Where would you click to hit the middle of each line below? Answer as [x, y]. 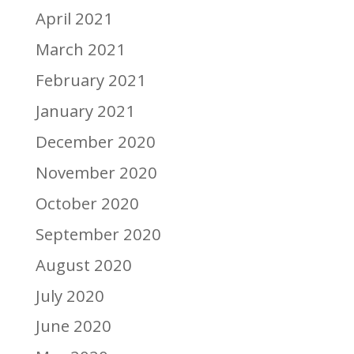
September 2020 [98, 233]
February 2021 [90, 79]
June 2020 [73, 326]
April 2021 [74, 19]
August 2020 [83, 264]
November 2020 [96, 172]
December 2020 [95, 141]
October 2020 [87, 203]
